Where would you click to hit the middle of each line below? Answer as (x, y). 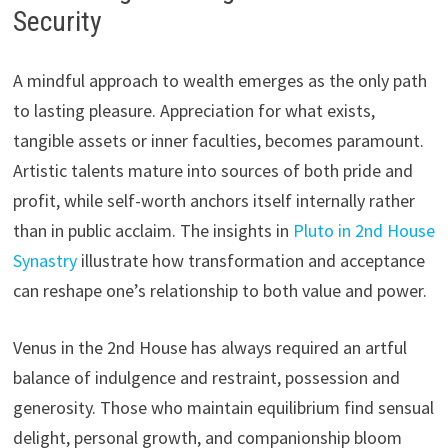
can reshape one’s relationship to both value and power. (219, 290)
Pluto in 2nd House (363, 230)
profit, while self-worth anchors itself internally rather (213, 200)
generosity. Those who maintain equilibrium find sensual (223, 407)
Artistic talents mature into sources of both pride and (212, 170)
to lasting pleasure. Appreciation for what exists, (193, 110)
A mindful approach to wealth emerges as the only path (219, 80)
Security (57, 21)
